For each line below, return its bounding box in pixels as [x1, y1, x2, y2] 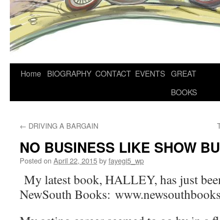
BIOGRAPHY [47, 68, 91, 79]
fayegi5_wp [109, 155, 144, 165]
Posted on [20, 155, 52, 165]
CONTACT [95, 68, 131, 79]
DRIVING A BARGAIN [27, 120, 98, 131]
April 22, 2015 [54, 155, 97, 165]
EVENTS [135, 68, 165, 79]
